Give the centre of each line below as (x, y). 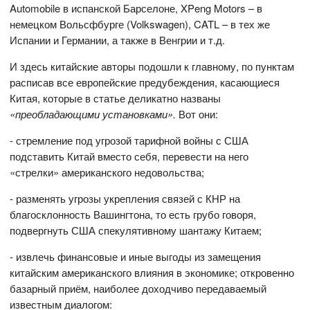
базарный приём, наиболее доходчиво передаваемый (138, 289)
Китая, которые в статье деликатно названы (116, 98)
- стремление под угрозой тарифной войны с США (129, 140)
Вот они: (197, 114)
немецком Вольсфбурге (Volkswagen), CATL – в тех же (140, 24)
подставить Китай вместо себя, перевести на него (129, 156)
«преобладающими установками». (93, 114)
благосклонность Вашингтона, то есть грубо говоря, (133, 215)
